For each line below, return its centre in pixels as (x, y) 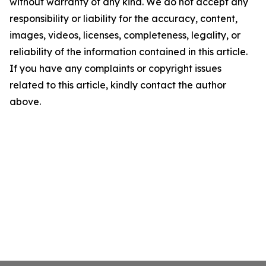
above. (25, 102)
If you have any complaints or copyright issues (115, 68)
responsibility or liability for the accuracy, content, (123, 18)
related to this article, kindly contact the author (118, 85)
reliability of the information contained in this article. (129, 52)
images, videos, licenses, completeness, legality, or (125, 35)
